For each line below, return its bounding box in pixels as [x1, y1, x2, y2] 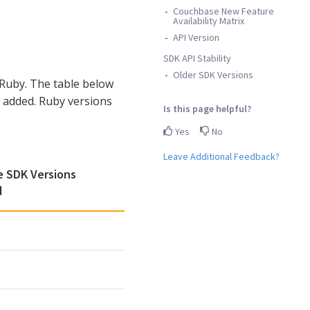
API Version [173, 30, 219, 44]
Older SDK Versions [173, 68, 253, 81]
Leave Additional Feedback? [163, 149, 280, 163]
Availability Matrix [173, 14, 244, 27]
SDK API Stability [163, 51, 231, 64]
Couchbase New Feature [173, 4, 274, 17]
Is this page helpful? [163, 102, 251, 115]
